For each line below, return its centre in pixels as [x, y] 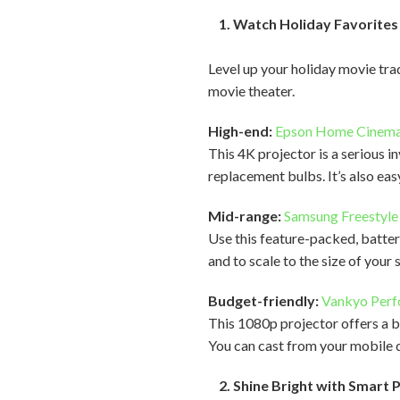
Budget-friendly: [264, 300]
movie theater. [253, 91]
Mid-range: [246, 216]
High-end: [242, 131]
